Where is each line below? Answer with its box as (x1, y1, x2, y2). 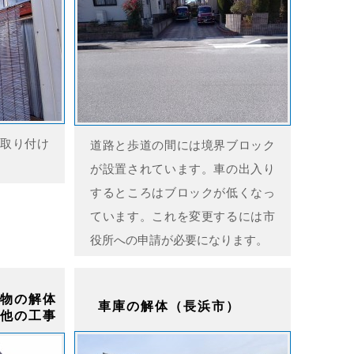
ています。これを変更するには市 (90, 209, 275, 223)
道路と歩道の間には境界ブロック (90, 138, 275, 152)
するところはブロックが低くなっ (90, 186, 275, 199)
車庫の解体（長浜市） (98, 299, 240, 313)
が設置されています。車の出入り (90, 162, 275, 175)
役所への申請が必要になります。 (90, 233, 268, 247)
